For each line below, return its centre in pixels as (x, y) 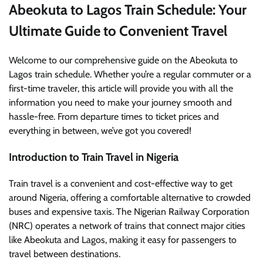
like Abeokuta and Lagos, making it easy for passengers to (123, 240)
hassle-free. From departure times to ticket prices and (114, 117)
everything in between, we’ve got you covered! (100, 131)
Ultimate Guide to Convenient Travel (118, 31)
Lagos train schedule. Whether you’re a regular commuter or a (130, 75)
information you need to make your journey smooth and (120, 103)
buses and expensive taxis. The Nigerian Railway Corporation (129, 211)
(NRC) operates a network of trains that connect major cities (127, 225)
